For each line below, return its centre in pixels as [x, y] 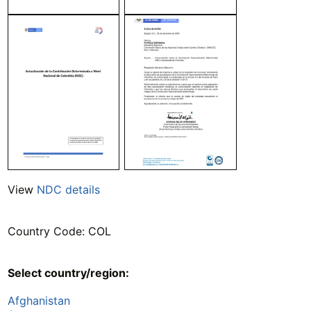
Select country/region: [68, 272]
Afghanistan [39, 300]
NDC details [68, 189]
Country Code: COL [59, 231]
